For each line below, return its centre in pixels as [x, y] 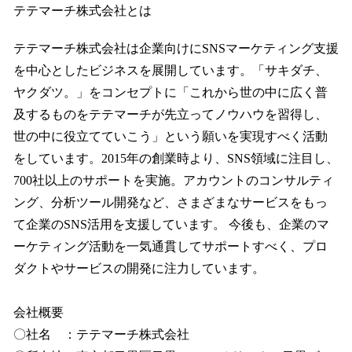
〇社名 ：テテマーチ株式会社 [101, 335]
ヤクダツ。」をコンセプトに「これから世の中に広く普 [170, 93]
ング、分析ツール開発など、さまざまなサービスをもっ [170, 203]
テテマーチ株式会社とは [82, 11]
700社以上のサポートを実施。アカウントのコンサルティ [174, 181]
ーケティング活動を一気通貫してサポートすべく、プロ [170, 247]
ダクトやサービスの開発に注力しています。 [139, 269]
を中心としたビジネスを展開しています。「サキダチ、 [170, 71]
